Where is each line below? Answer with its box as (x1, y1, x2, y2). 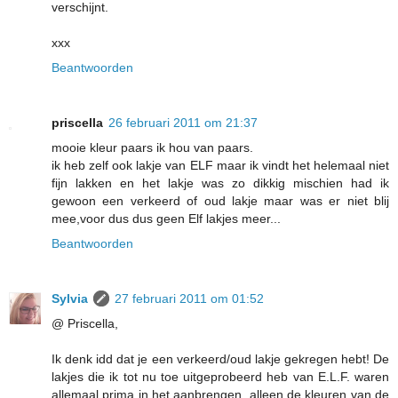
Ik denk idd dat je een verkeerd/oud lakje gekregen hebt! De (52, 352, 389, 367)
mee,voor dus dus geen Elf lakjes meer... (52, 211, 281, 227)
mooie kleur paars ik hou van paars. (52, 140, 253, 155)
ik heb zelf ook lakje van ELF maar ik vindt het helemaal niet (52, 158, 389, 173)
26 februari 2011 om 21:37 (108, 115, 258, 131)
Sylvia (52, 291, 88, 306)
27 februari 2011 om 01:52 (115, 291, 264, 306)
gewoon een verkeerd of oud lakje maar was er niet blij (52, 194, 389, 209)
